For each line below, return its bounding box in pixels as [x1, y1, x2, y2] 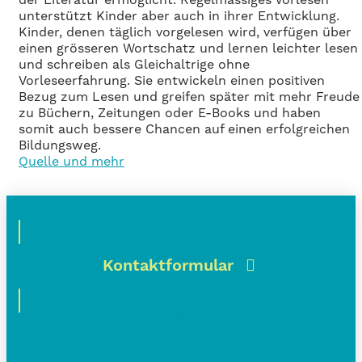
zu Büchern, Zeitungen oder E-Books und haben [19, 104, 321, 121]
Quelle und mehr [19, 153, 124, 170]
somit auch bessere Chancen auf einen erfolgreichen [19, 120, 350, 137]
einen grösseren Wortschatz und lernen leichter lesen [19, 40, 358, 57]
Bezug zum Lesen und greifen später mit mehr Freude [19, 88, 360, 105]
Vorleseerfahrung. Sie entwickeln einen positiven [19, 72, 325, 89]
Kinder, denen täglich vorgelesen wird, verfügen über [19, 23, 351, 40]
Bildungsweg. [19, 137, 101, 154]
